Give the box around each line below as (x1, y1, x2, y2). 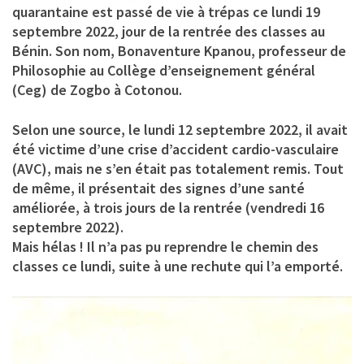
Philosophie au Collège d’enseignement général (12, 61, 315, 80)
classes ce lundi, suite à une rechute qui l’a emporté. (12, 257, 343, 276)
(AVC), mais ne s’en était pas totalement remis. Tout (12, 159, 344, 179)
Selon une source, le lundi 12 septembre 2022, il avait (12, 120, 348, 140)
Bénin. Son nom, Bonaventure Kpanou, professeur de (12, 41, 346, 61)
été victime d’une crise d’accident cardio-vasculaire (12, 140, 339, 159)
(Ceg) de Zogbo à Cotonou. (12, 80, 182, 100)
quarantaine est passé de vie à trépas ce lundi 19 (12, 2, 320, 22)
